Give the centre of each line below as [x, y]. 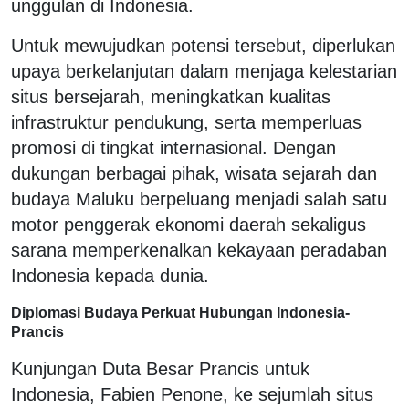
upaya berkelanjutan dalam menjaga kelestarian [204, 71]
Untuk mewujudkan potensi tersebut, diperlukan [203, 45]
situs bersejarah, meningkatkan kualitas [171, 96]
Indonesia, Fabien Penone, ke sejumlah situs [192, 394]
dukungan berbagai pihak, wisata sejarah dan [194, 173]
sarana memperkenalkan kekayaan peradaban [199, 250]
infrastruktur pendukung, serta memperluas [186, 122]
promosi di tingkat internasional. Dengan [173, 147]
